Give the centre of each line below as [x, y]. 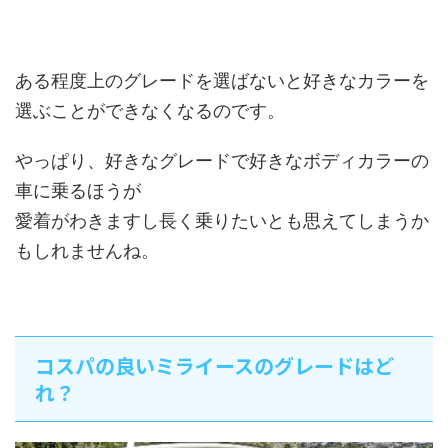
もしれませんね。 [87, 251]
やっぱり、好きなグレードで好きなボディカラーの [222, 161]
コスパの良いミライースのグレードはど [214, 366]
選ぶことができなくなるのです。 [150, 111]
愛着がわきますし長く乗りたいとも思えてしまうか [222, 221]
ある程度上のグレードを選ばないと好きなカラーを [222, 81]
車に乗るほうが [78, 191]
